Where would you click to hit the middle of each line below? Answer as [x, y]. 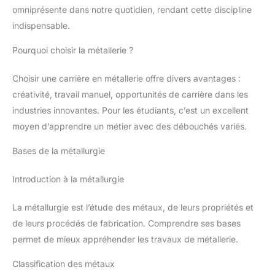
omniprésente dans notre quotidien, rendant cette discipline [132, 10]
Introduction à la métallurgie [68, 179]
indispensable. [41, 26]
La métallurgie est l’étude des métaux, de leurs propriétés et [133, 207]
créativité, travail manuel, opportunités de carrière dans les [130, 95]
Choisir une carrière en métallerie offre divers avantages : [126, 79]
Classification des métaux [64, 264]
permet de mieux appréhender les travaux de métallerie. [125, 239]
